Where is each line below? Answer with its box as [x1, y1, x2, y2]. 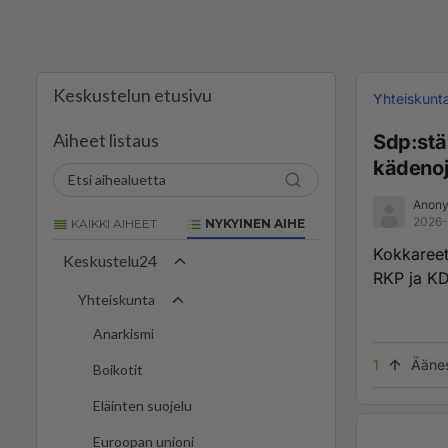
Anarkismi [93, 325, 154, 343]
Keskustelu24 [63, 251, 157, 271]
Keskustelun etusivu [53, 84, 212, 106]
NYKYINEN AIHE [202, 216, 305, 231]
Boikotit [93, 361, 143, 379]
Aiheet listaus [53, 129, 159, 151]
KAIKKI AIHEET [68, 216, 157, 231]
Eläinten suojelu [93, 397, 192, 415]
